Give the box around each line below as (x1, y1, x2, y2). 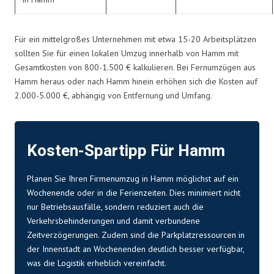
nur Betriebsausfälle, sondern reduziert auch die (27, 201, 204, 212)
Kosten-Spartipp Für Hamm (27, 139, 225, 163)
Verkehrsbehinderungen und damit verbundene (27, 215, 200, 226)
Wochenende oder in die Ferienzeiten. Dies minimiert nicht (27, 187, 240, 198)
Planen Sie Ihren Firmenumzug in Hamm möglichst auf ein (27, 172, 239, 184)
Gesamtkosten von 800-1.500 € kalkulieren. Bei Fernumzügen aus (15, 61, 256, 73)
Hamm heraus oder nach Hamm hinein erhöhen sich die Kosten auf (15, 75, 257, 87)
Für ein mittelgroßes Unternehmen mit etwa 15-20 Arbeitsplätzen (15, 33, 256, 45)
